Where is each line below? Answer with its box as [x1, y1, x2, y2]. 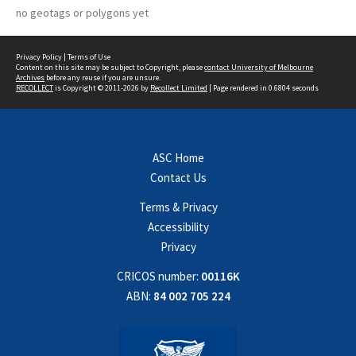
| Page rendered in [207, 83, 269, 93]
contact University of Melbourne [204, 62, 313, 72]
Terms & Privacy [138, 199, 218, 215]
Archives [16, 72, 44, 83]
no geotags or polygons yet [16, 6, 149, 20]
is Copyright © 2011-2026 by [53, 83, 150, 93]
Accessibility [147, 219, 209, 234]
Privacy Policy [16, 52, 62, 62]
